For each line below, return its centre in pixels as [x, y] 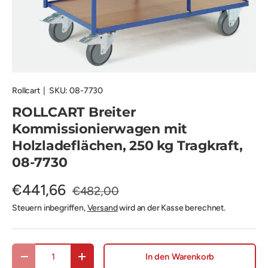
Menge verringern [57, 261]
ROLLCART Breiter [74, 112]
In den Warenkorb [180, 256]
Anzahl [25, 249]
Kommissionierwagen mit [100, 129]
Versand [102, 208]
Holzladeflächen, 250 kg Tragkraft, [127, 145]
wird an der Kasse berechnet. [171, 208]
